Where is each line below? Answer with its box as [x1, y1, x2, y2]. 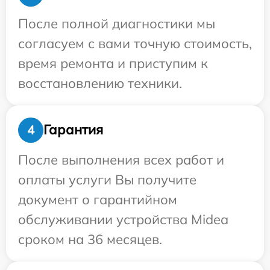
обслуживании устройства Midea [18, 210, 228, 228]
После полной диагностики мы [18, 14, 215, 32]
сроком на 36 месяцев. [18, 230, 162, 248]
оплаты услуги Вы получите [18, 171, 196, 188]
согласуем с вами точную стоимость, [18, 34, 252, 52]
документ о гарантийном [18, 190, 177, 208]
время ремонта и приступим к [18, 54, 208, 72]
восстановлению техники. [18, 74, 182, 92]
